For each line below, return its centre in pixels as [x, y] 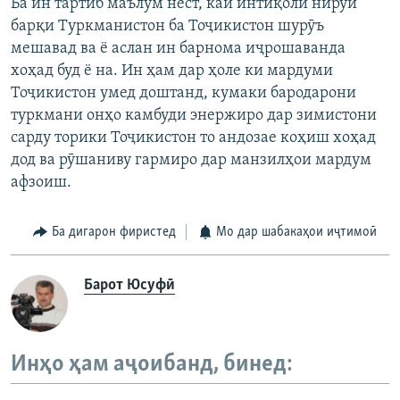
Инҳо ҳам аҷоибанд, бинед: [152, 364]
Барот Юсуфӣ [129, 285]
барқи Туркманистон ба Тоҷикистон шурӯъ [167, 27]
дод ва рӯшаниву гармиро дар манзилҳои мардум [191, 161]
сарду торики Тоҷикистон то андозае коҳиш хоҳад [193, 138]
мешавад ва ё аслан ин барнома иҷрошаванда [178, 49]
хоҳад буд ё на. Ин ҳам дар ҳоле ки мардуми [172, 71]
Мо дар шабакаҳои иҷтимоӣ [296, 233]
